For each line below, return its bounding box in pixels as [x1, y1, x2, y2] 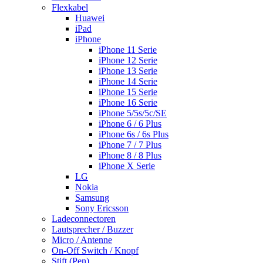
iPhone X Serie [99, 161, 155, 171]
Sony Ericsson [75, 203, 129, 214]
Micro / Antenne [52, 235, 112, 245]
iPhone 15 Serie [99, 87, 157, 97]
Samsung [75, 193, 109, 203]
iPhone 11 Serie [99, 45, 157, 55]
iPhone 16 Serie [99, 97, 157, 108]
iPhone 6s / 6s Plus [99, 129, 168, 140]
